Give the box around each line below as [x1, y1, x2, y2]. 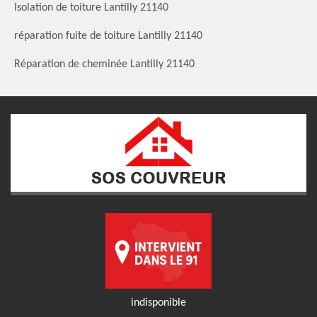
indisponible [131, 296, 186, 309]
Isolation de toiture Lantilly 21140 [14, 1, 168, 13]
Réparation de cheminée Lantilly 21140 [14, 58, 195, 70]
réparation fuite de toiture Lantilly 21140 [14, 30, 202, 42]
